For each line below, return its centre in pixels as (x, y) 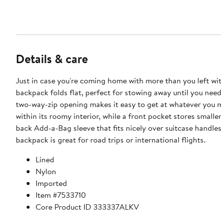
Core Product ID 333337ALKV (87, 206)
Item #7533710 (61, 195)
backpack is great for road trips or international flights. (111, 139)
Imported (51, 183)
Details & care (52, 58)
